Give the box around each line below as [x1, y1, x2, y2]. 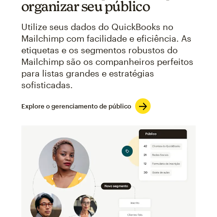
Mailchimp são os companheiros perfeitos [21, 56, 193, 67]
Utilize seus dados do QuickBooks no [21, 21, 173, 32]
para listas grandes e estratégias [21, 68, 154, 78]
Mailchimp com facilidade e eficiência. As [21, 33, 191, 44]
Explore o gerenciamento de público [21, 102, 131, 110]
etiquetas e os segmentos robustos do [21, 45, 178, 55]
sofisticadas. [21, 79, 73, 90]
